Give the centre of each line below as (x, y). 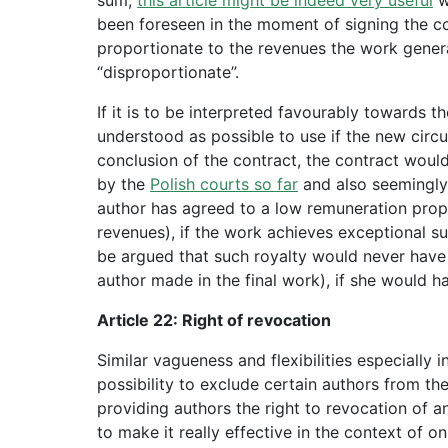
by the (123, 183)
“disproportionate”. (168, 71)
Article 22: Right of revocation (214, 319)
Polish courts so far (224, 183)
